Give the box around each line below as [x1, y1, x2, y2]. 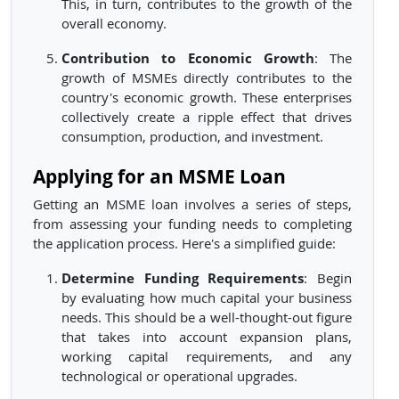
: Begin [304, 270, 353, 288]
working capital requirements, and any [61, 348, 352, 366]
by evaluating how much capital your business [61, 289, 352, 307]
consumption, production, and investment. [61, 128, 323, 146]
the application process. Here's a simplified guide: [33, 235, 336, 253]
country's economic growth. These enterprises [61, 89, 352, 107]
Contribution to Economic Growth [61, 49, 314, 68]
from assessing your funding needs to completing [33, 216, 352, 233]
